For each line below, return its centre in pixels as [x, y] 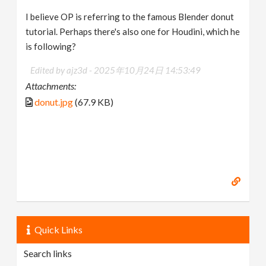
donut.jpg [54, 102]
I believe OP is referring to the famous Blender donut [130, 17]
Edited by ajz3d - [62, 70]
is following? [51, 47]
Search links [48, 253]
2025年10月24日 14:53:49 [148, 70]
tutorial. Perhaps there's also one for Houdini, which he [133, 32]
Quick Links [59, 229]
